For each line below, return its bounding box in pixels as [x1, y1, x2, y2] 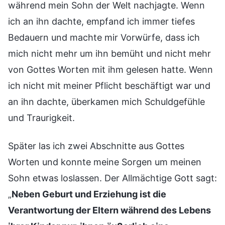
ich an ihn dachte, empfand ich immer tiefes [8, 16, 195, 27]
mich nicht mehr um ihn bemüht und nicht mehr [8, 48, 211, 59]
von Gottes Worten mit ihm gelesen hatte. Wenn [8, 64, 213, 75]
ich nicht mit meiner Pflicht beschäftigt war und [8, 80, 210, 91]
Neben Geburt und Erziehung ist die [12, 188, 166, 199]
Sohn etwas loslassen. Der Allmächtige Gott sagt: [8, 172, 217, 183]
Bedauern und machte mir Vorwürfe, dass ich [8, 32, 200, 43]
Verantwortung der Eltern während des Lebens [8, 204, 211, 215]
